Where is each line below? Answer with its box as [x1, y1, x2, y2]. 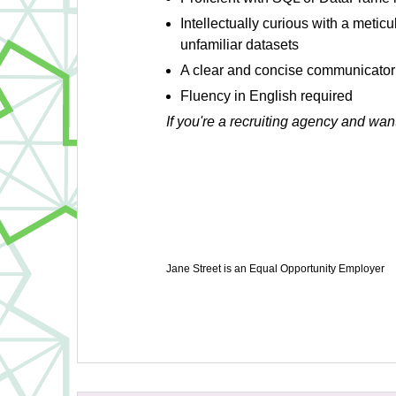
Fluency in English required [180, 88, 353, 103]
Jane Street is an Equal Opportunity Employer [166, 263, 385, 275]
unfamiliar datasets [180, 37, 299, 52]
